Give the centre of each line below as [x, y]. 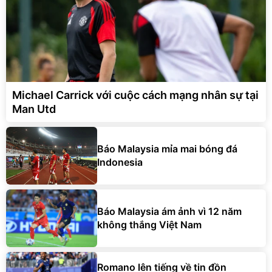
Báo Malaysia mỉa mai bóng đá [167, 149]
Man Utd [34, 109]
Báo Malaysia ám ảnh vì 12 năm [169, 212]
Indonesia [120, 162]
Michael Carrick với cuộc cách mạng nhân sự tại [135, 95]
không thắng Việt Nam [149, 225]
